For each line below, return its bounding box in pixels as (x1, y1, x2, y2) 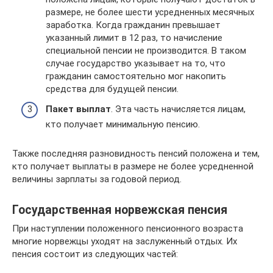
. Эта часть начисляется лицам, (111, 104, 246, 115)
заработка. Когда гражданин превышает (46, 19, 221, 30)
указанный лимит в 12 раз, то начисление (46, 32, 222, 43)
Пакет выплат (46, 104, 111, 115)
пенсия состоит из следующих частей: (12, 249, 178, 260)
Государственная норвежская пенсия (12, 203, 227, 218)
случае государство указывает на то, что (46, 57, 225, 69)
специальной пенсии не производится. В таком (46, 44, 246, 56)
